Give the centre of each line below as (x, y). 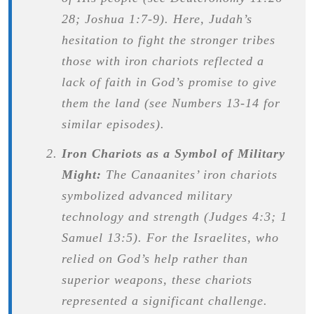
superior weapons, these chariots (157, 279)
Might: (81, 174)
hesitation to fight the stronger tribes (168, 40)
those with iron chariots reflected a (163, 61)
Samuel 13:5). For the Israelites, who (170, 237)
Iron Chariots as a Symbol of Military (173, 153)
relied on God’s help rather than (155, 258)
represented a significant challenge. (164, 300)
